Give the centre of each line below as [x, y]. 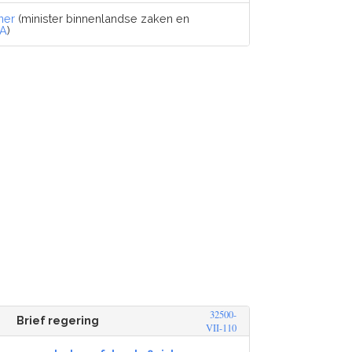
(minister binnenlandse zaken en [103, 18]
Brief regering [58, 321]
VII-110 [222, 328]
